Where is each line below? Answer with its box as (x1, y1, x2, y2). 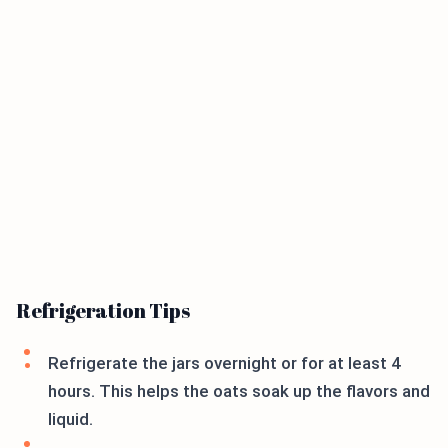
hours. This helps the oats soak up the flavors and (48, 381, 430, 402)
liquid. (48, 409, 93, 430)
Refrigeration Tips (16, 297, 190, 325)
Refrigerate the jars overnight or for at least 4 (48, 353, 401, 374)
